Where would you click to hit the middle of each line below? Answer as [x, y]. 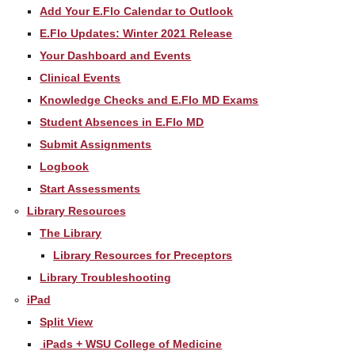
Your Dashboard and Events [116, 55]
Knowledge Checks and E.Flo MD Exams [149, 99]
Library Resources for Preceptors [143, 255]
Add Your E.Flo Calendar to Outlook [137, 11]
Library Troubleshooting [106, 277]
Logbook [65, 166]
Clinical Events [80, 77]
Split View [67, 321]
